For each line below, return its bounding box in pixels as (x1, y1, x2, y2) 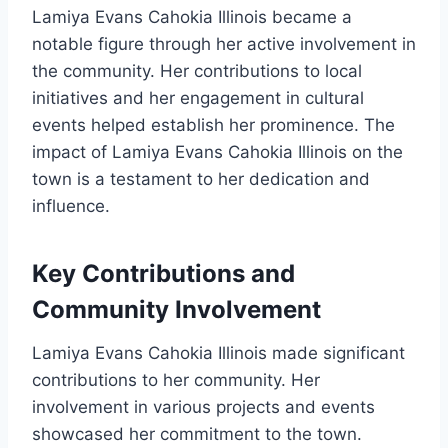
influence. (32, 196, 110, 217)
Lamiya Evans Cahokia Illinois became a (32, 7, 352, 28)
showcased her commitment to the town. (32, 424, 362, 445)
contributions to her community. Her (32, 370, 320, 391)
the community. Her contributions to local (32, 61, 362, 82)
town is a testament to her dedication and (32, 169, 370, 190)
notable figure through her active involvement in (32, 34, 416, 55)
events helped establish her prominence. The (32, 115, 395, 136)
